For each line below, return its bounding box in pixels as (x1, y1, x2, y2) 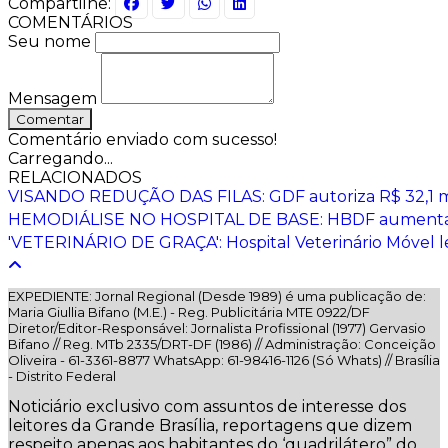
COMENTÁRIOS (8, 12, 133, 32)
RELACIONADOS (8, 167, 142, 187)
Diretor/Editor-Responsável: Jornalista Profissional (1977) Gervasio (8, 319, 426, 336)
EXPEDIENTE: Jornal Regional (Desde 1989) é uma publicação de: (8, 287, 426, 304)
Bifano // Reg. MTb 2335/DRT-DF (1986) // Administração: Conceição (8, 335, 436, 352)
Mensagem (8, 88, 97, 108)
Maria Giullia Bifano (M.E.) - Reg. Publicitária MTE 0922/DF (8, 303, 370, 320)
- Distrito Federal (8, 367, 116, 384)
